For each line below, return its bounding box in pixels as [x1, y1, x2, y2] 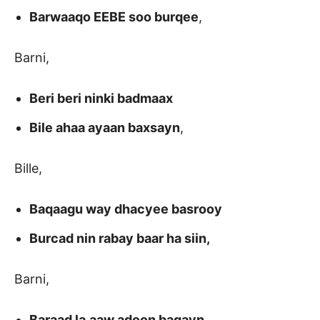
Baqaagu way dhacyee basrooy [29, 201, 222, 217]
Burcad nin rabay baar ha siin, [29, 231, 210, 246]
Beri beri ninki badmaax [29, 91, 173, 106]
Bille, [14, 161, 42, 176]
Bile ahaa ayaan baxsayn [29, 120, 180, 136]
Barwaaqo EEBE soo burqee [29, 9, 199, 25]
